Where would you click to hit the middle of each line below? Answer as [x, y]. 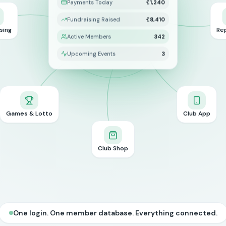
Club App [196, 113]
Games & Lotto [30, 113]
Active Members [89, 37]
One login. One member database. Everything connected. [115, 213]
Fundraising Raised [94, 19]
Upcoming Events [91, 54]
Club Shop [113, 148]
